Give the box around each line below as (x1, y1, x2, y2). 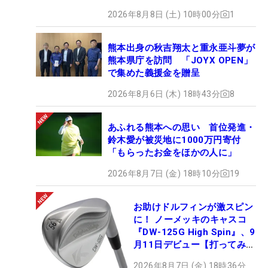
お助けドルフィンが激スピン (133, 201, 254, 212)
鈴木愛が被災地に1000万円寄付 (108, 134, 241, 145)
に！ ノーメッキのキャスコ (133, 214, 247, 225)
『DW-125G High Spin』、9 (133, 226, 255, 237)
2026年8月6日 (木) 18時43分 (108, 89, 220, 99)
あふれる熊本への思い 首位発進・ (108, 121, 255, 133)
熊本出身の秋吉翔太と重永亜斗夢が (108, 42, 255, 53)
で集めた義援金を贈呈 (108, 67, 200, 78)
